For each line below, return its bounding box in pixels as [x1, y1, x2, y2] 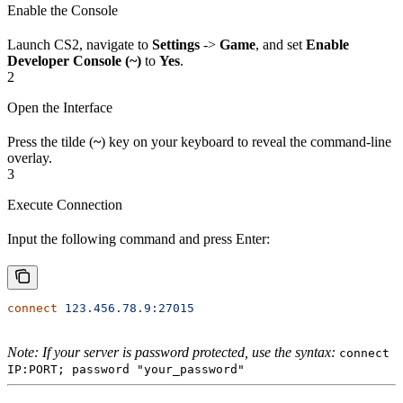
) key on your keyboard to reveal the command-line [101, 133, 391, 149]
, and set [255, 36, 306, 52]
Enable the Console [7, 2, 118, 18]
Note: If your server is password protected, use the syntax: [7, 344, 336, 360]
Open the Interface [7, 99, 112, 115]
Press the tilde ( [7, 133, 94, 149]
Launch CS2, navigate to [7, 36, 152, 52]
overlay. [7, 149, 52, 166]
